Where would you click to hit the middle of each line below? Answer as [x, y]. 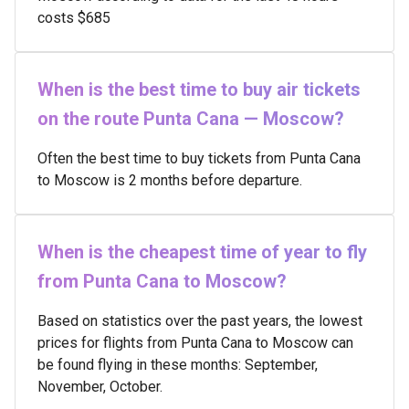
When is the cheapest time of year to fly [202, 252]
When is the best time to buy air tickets [199, 89]
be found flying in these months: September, [178, 365]
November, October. [100, 387]
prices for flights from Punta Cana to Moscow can [195, 343]
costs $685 [74, 18]
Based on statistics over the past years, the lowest [200, 321]
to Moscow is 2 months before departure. [170, 180]
